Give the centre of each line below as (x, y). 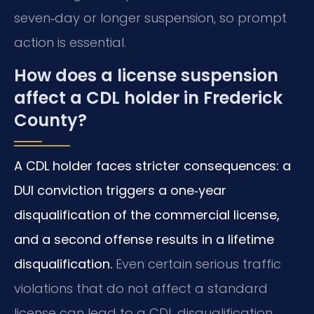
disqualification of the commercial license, (147, 214)
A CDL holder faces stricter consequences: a (152, 165)
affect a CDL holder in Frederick (148, 97)
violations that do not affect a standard (141, 288)
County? (50, 120)
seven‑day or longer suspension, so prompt (150, 18)
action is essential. (70, 42)
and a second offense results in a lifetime (144, 239)
